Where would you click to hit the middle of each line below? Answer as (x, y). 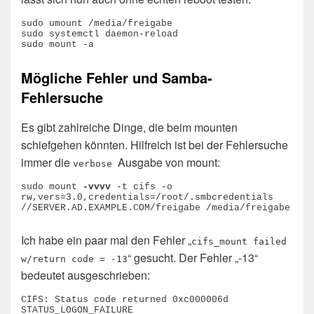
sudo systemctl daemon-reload (100, 34)
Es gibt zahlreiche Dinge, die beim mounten (129, 127)
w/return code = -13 (74, 259)
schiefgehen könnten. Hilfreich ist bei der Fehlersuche (155, 144)
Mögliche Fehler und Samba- (117, 77)
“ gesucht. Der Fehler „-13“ (193, 257)
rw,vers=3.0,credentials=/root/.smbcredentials (147, 197)
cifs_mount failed (239, 241)
